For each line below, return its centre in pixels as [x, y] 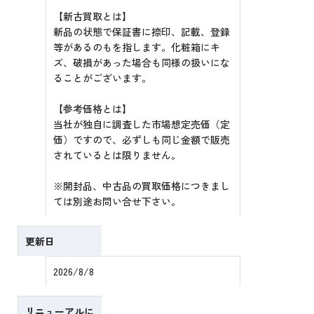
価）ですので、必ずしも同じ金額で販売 [142, 140]
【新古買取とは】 [93, 16]
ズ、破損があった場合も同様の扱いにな [142, 63]
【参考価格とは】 [93, 109]
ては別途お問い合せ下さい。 [117, 202]
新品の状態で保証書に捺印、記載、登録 [142, 32]
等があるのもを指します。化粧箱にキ [137, 47]
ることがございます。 [103, 78]
